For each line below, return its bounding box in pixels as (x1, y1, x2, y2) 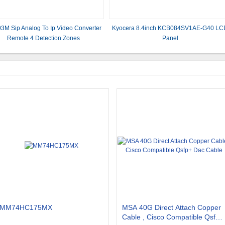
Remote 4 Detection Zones (7, 35, 80, 42)
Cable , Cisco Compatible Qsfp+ (122, 213, 223, 221)
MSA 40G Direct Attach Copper (122, 203, 221, 211)
